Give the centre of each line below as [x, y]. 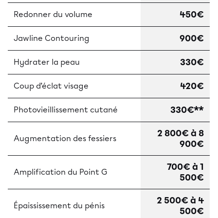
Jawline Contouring [52, 38]
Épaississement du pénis [59, 205]
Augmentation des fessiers [65, 138]
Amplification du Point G [60, 172]
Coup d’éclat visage [51, 86]
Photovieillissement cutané [66, 109]
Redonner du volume [53, 14]
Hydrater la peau [47, 62]
